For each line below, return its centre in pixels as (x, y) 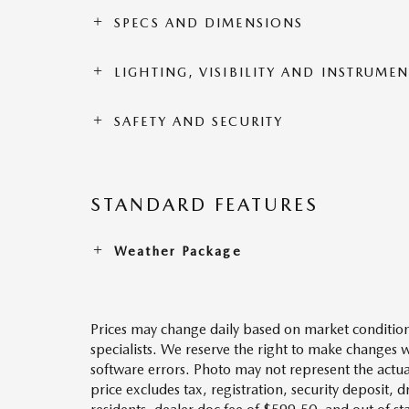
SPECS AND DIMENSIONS (209, 23)
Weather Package (178, 251)
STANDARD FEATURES (204, 204)
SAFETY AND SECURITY (199, 121)
